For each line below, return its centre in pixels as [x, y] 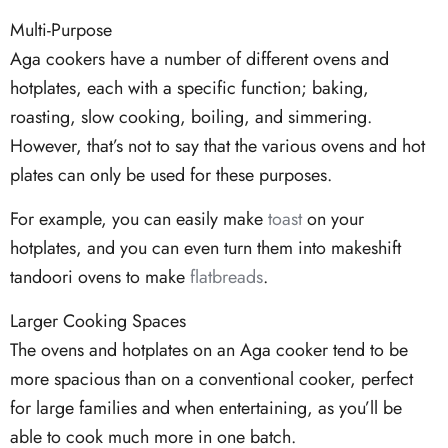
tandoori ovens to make [100, 277]
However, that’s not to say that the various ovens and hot [217, 146]
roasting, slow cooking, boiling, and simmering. [191, 117]
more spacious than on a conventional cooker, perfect [211, 379]
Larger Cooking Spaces [98, 321]
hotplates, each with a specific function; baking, [189, 88]
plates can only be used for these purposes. [171, 175]
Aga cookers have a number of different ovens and [199, 59]
